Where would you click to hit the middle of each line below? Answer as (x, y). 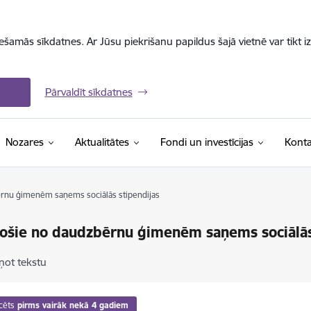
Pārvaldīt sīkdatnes (89, 92)
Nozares (24, 142)
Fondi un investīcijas (207, 142)
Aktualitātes (102, 142)
